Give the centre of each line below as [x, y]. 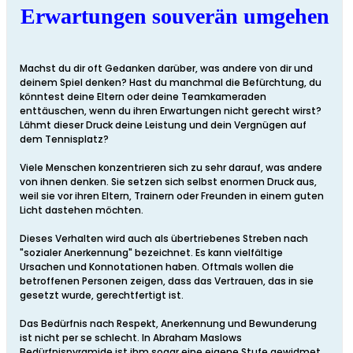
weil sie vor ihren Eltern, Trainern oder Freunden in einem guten [172, 196]
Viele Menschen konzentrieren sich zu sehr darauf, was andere [171, 168]
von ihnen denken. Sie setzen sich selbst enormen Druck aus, [168, 182]
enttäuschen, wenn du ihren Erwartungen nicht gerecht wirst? [171, 111]
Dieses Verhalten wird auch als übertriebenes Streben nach [164, 239]
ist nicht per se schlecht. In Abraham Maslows [131, 338]
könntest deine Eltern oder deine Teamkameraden [143, 97]
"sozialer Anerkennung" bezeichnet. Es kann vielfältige [151, 253]
